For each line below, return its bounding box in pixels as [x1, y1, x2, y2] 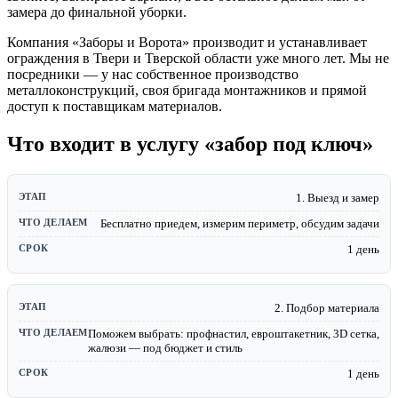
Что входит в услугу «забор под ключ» [7, 131, 373, 155]
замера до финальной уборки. [7, 4, 187, 20]
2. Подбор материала [275, 300, 379, 314]
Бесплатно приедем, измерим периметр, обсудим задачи [100, 216, 379, 230]
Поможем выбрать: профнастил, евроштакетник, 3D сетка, [87, 326, 379, 340]
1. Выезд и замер [296, 190, 379, 204]
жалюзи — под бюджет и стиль [87, 340, 243, 354]
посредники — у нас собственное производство [7, 66, 298, 82]
